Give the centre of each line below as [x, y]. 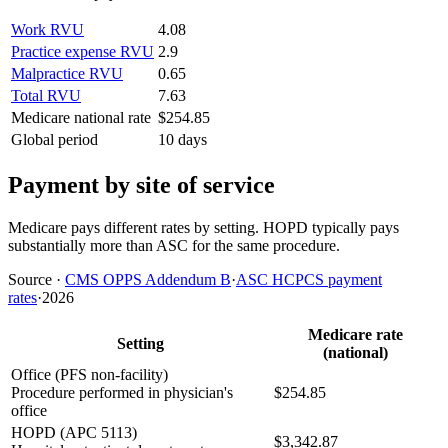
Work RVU [47, 30]
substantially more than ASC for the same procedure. [174, 245]
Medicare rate [355, 334]
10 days [182, 140]
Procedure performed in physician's [122, 392]
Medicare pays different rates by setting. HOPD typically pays [203, 227]
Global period [54, 140]
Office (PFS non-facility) [89, 374]
